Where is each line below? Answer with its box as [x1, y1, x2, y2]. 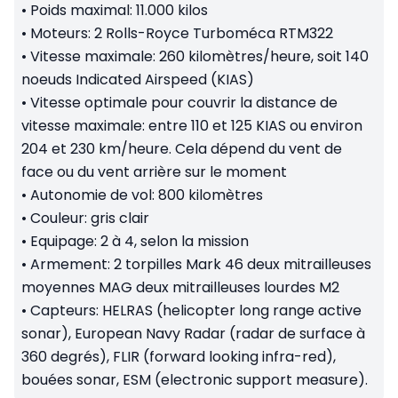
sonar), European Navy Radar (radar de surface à [21, 323, 365, 345]
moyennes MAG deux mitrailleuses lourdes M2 [21, 277, 339, 298]
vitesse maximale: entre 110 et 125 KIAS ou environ [21, 115, 362, 137]
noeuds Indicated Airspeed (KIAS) [21, 69, 254, 91]
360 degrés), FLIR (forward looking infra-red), [21, 346, 336, 368]
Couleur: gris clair [27, 208, 149, 229]
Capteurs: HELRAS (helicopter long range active [27, 300, 362, 322]
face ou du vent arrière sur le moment [21, 162, 287, 183]
